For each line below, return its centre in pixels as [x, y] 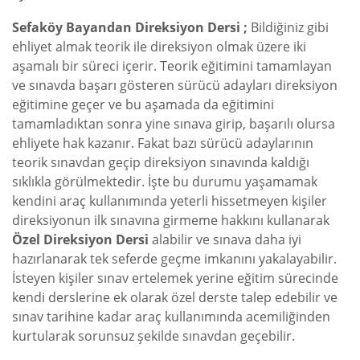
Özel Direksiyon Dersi [80, 240]
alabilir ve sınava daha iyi [225, 240]
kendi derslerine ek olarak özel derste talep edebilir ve [175, 298]
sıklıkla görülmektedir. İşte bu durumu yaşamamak [165, 182]
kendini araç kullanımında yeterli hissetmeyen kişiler [170, 201]
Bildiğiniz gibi [290, 28]
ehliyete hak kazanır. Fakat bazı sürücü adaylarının [163, 143]
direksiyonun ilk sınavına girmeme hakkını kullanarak [171, 221]
